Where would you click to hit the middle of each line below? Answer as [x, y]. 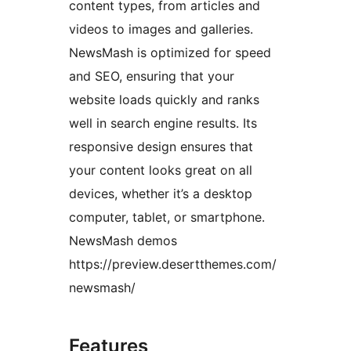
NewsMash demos [123, 241]
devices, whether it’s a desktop [161, 194]
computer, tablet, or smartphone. [167, 217]
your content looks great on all [161, 170]
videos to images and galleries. [161, 29]
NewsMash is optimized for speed [170, 53]
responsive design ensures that [161, 147]
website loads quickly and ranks [164, 100]
